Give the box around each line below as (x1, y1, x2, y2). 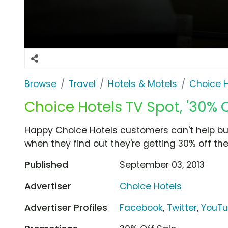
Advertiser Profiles (24, 201, 107, 214)
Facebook (120, 201, 163, 214)
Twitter (167, 201, 197, 214)
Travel (69, 77, 96, 90)
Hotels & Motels (108, 77, 177, 90)
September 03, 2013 (120, 158, 205, 171)
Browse (24, 77, 56, 90)
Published (24, 158, 68, 171)
